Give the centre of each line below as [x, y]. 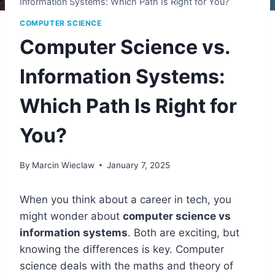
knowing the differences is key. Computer [122, 249]
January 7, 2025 [139, 165]
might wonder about [71, 216]
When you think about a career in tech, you [126, 199]
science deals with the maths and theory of [126, 265]
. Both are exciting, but [184, 232]
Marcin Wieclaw [64, 165]
